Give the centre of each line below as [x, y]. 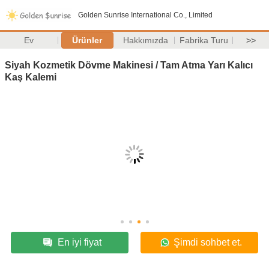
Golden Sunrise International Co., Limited [145, 15]
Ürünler [87, 40]
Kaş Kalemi [31, 77]
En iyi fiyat [79, 242]
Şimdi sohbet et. [208, 242]
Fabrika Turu [204, 40]
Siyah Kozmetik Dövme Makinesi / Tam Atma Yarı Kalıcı [129, 65]
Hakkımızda [145, 40]
